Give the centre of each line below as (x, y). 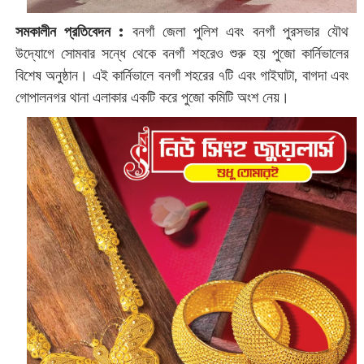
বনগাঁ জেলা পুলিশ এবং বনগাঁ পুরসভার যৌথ (236, 32)
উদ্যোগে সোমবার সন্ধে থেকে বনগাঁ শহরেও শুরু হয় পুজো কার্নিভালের (182, 54)
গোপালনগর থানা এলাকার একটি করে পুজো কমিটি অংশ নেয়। (154, 98)
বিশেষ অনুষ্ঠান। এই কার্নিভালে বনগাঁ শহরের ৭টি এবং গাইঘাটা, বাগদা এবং (182, 76)
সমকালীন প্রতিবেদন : (69, 32)
